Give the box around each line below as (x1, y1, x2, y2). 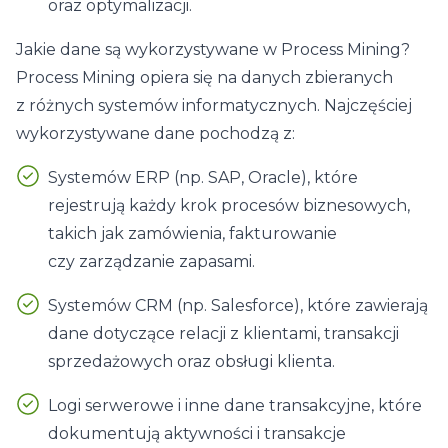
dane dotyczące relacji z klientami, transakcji (48, 324, 399, 343)
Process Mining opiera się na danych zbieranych (16, 68, 393, 87)
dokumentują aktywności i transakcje (48, 424, 346, 443)
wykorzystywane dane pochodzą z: (16, 124, 295, 143)
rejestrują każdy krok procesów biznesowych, (48, 196, 410, 215)
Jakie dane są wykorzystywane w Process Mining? (16, 40, 410, 59)
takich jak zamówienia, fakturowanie (48, 224, 337, 243)
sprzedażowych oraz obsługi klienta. (48, 352, 335, 371)
